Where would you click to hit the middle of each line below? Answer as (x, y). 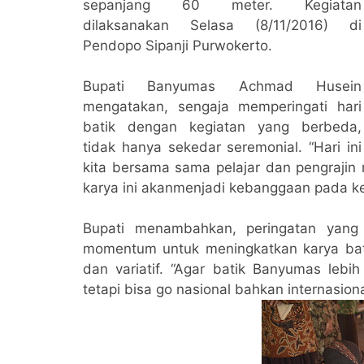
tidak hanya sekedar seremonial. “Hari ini (222, 147)
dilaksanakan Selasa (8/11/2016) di (222, 25)
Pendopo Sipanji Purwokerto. (178, 45)
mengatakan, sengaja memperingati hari (222, 106)
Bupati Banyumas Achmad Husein (222, 86)
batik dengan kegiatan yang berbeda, (222, 127)
